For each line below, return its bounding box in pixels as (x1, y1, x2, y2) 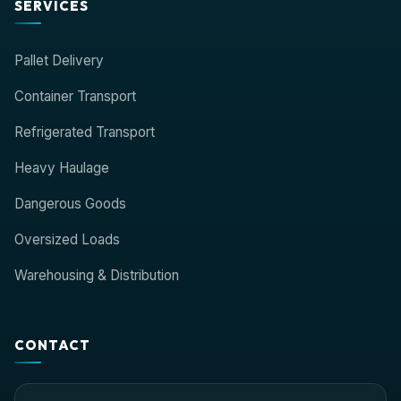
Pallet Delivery (14, 52, 104, 69)
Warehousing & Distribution (14, 267, 179, 284)
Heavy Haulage (14, 159, 109, 176)
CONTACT (14, 337, 90, 354)
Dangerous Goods (14, 195, 126, 212)
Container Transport (14, 88, 136, 105)
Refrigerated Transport (14, 124, 155, 141)
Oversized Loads (14, 231, 120, 248)
